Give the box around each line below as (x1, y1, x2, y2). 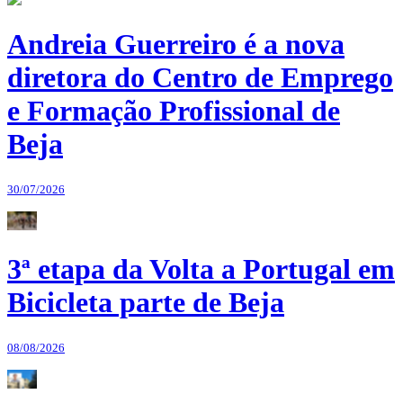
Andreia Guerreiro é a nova (7, 28, 345, 61)
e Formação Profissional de (7, 94, 340, 128)
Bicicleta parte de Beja (7, 286, 284, 319)
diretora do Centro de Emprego (7, 61, 393, 94)
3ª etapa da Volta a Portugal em (7, 253, 395, 286)
